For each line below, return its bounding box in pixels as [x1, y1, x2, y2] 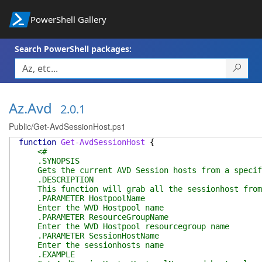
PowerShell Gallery [30, 13, 106, 25]
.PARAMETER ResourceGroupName [19, 212, 168, 222]
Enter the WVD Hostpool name [19, 203, 164, 212]
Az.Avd [9, 98, 52, 118]
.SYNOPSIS [19, 156, 80, 166]
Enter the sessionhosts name [19, 240, 164, 250]
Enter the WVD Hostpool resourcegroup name [19, 222, 229, 231]
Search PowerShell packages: [15, 43, 132, 54]
